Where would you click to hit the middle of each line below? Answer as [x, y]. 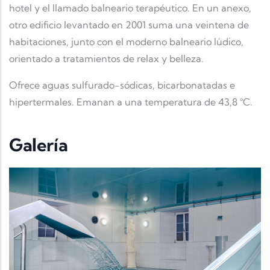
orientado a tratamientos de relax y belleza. [106, 58]
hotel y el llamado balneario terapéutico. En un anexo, [130, 8]
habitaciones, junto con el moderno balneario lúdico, [126, 41]
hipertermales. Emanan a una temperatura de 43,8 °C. [131, 102]
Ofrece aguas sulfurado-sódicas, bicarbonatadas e [122, 85]
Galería [39, 145]
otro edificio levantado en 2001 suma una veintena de [129, 24]
